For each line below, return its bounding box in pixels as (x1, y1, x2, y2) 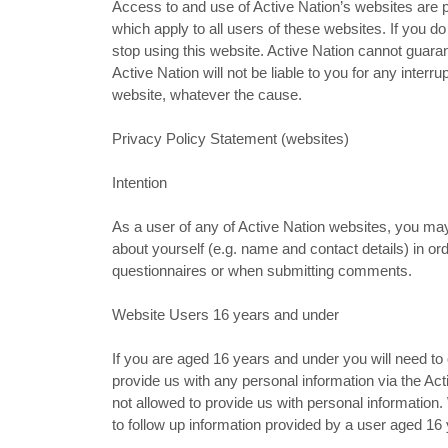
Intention (112, 174, 167, 191)
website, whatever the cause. (112, 86, 302, 103)
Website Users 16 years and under (112, 306, 339, 323)
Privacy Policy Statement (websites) (112, 130, 349, 147)
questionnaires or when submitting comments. (112, 262, 412, 279)
